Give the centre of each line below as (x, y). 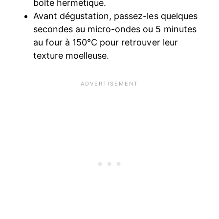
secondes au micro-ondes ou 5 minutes (115, 29)
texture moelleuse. (71, 56)
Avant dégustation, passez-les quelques (115, 16)
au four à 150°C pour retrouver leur (106, 43)
